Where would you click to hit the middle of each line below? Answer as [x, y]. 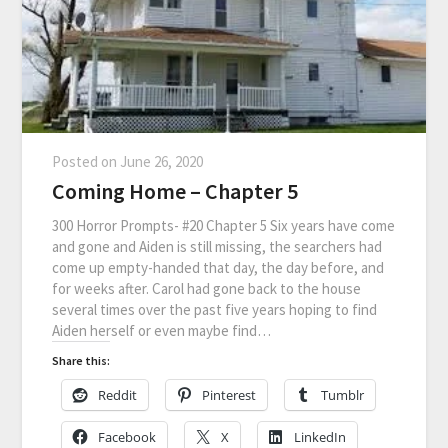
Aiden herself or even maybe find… [162, 330]
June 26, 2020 [162, 161]
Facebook [127, 436]
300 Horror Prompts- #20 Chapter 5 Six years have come [224, 225]
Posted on [86, 161]
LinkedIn [320, 436]
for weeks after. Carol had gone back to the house [207, 288]
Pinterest [229, 394]
